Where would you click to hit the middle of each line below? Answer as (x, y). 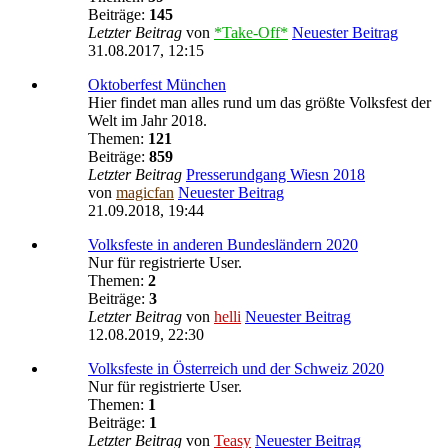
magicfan (145, 192)
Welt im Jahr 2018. (147, 120)
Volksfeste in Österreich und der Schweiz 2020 (236, 368)
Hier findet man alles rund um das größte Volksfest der (259, 102)
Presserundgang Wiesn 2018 (275, 174)
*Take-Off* (251, 32)
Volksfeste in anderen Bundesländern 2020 (223, 244)
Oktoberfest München (157, 84)
